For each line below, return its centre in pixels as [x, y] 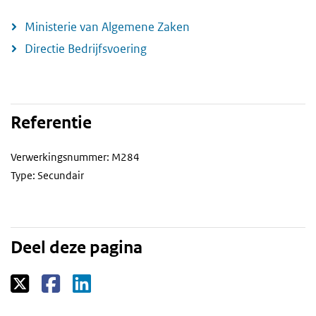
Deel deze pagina [77, 247]
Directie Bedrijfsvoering [86, 48]
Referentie [51, 122]
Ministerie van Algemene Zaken [107, 26]
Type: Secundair [47, 175]
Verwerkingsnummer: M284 [75, 157]
